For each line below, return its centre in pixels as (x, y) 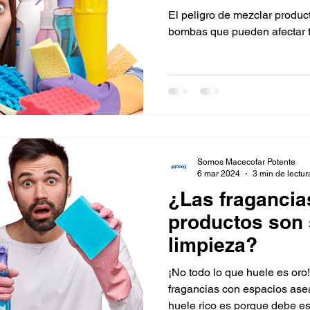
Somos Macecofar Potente (246, 162)
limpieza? (213, 245)
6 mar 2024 (219, 173)
